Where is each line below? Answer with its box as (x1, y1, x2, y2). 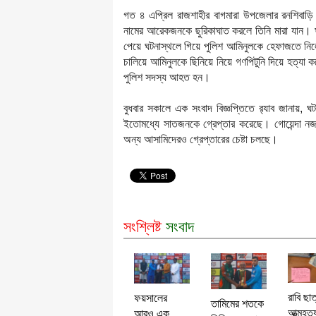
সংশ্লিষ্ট (123, 217, 162, 236)
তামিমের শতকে (210, 297, 264, 310)
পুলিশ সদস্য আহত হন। (123, 71, 210, 83)
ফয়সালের (134, 292, 167, 305)
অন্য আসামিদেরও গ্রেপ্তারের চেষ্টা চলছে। (123, 133, 278, 145)
